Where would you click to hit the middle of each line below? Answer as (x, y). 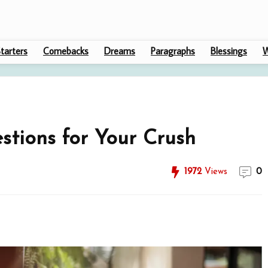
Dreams (120, 51)
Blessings (229, 51)
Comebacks (66, 51)
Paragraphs (173, 51)
